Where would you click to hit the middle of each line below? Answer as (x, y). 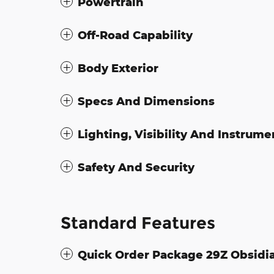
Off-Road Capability (135, 35)
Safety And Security (136, 167)
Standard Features (138, 223)
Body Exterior (118, 68)
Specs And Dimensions (146, 101)
